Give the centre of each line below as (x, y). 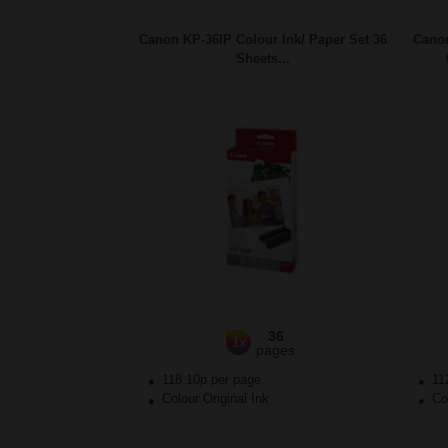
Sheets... (263, 59)
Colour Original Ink (213, 399)
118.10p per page (211, 380)
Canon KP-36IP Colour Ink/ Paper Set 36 (263, 40)
